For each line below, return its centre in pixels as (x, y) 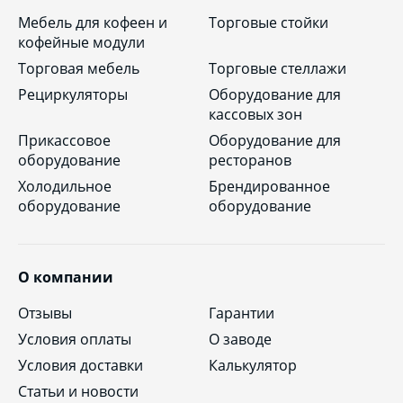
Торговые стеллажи (278, 68)
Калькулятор (253, 366)
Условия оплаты (75, 340)
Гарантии (242, 313)
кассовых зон (256, 114)
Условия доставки (81, 366)
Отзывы (45, 313)
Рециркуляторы (73, 94)
